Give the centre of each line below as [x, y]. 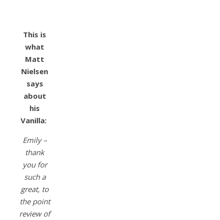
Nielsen [35, 71]
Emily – [35, 140]
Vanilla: [35, 121]
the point [35, 202]
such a [35, 177]
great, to [35, 189]
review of [35, 214]
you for [35, 165]
